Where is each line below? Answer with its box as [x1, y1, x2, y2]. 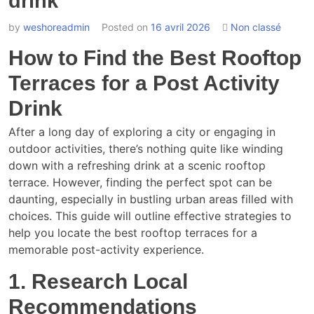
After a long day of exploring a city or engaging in [8, 125, 275, 139]
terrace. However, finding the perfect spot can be [8, 175, 272, 189]
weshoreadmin [23, 21, 90, 33]
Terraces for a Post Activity [8, 71, 280, 95]
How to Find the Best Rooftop [8, 46, 301, 69]
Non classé [231, 21, 281, 33]
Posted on [102, 21, 151, 33]
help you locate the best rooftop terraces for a [8, 226, 257, 240]
